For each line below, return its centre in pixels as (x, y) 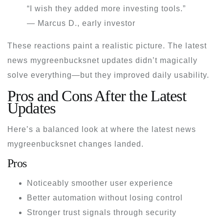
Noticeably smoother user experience (100, 183)
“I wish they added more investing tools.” (106, 8)
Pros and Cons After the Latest (97, 96)
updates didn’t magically (148, 60)
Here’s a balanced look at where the (79, 129)
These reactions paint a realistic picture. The (96, 45)
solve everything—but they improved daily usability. (108, 75)
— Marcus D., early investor (81, 23)
